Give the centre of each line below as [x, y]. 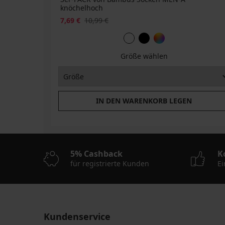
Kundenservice [77, 217]
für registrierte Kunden [110, 164]
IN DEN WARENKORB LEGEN [144, 101]
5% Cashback [96, 154]
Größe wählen [144, 56]
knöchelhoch [82, 8]
